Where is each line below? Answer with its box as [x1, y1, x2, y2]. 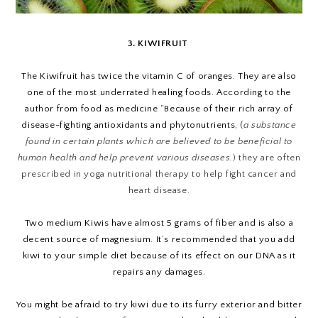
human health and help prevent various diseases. [17, 152, 233, 163]
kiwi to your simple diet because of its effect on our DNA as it [22, 250, 296, 261]
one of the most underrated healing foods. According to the [27, 87, 291, 97]
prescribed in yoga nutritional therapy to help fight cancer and [21, 168, 297, 179]
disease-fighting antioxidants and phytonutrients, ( [21, 119, 243, 130]
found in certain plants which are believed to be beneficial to [25, 136, 293, 146]
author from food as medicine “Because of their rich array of [25, 103, 293, 114]
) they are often [232, 152, 301, 163]
